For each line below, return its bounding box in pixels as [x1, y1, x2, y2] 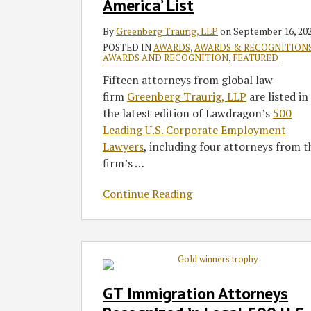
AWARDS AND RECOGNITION [103, 51, 228, 65]
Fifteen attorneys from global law [103, 72, 273, 88]
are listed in [246, 89, 308, 105]
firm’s [103, 155, 135, 171]
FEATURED [233, 51, 278, 65]
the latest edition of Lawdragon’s [103, 106, 273, 121]
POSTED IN [103, 41, 153, 54]
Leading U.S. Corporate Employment [103, 122, 286, 138]
